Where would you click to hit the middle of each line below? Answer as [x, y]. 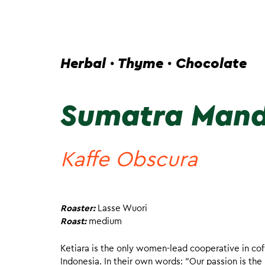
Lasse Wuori [122, 208]
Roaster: [79, 208]
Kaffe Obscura [129, 159]
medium [105, 221]
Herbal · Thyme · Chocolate [153, 64]
